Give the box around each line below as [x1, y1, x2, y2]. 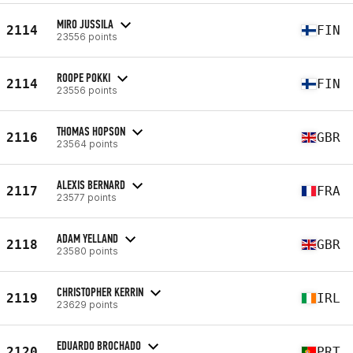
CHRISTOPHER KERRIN [57, 284, 143, 299]
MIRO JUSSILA [57, 16, 113, 32]
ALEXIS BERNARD [57, 176, 125, 192]
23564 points [57, 137, 118, 150]
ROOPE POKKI [57, 69, 110, 85]
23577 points [57, 191, 117, 203]
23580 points [57, 244, 118, 257]
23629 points [57, 298, 118, 310]
